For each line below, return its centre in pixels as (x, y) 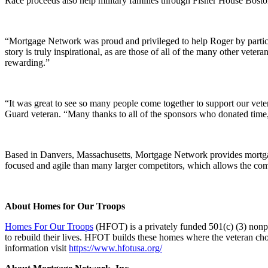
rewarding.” (27, 63)
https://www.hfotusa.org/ (115, 248)
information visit (37, 248)
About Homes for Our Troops (65, 206)
